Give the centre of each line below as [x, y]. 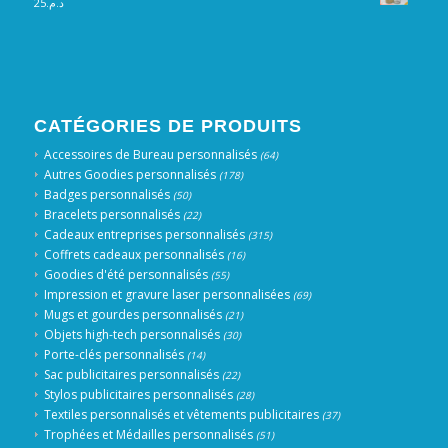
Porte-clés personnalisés [113, 355]
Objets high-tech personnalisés [131, 335]
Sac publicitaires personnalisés [131, 375]
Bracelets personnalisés [111, 215]
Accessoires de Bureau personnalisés [150, 155]
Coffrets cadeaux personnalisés [133, 255]
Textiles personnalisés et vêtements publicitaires [181, 415]
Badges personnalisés [106, 195]
